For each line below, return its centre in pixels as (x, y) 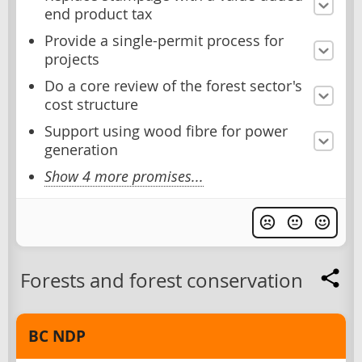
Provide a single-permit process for (164, 41)
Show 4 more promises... (124, 177)
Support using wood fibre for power (166, 132)
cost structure (91, 105)
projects (72, 60)
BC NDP (57, 337)
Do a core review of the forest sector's (173, 86)
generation (81, 150)
